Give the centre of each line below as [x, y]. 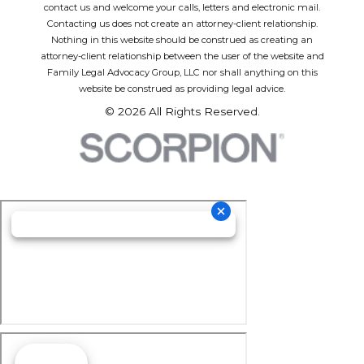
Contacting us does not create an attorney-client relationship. [182, 23]
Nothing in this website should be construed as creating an [182, 39]
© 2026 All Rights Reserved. [182, 111]
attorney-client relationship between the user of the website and [182, 56]
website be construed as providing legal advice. [182, 88]
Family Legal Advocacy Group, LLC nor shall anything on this [182, 72]
